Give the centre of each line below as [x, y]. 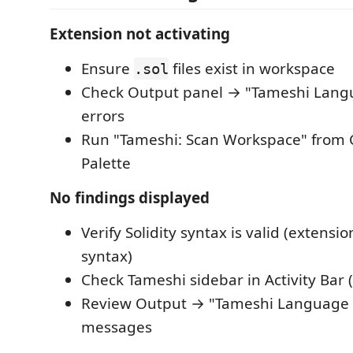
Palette [106, 163]
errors [103, 116]
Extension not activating [140, 34]
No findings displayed [130, 198]
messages [117, 327]
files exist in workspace [252, 69]
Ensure [108, 69]
